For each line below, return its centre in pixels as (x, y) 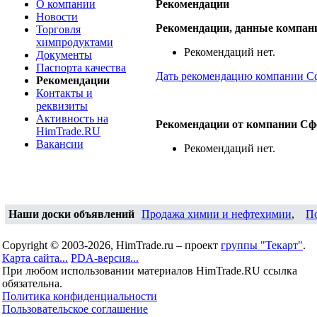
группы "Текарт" (262, 245)
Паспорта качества (81, 68)
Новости (57, 17)
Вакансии (60, 144)
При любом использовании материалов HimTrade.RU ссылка (150, 271)
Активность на (72, 119)
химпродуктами (75, 42)
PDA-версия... (105, 258)
